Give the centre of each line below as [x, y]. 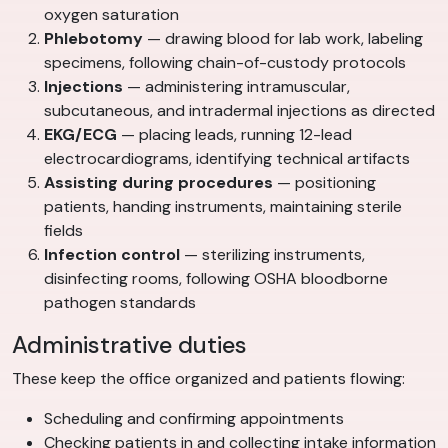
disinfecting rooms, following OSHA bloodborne [216, 279]
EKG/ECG [80, 135]
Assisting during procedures [158, 183]
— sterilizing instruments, [272, 255]
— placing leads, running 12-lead [234, 135]
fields [63, 231]
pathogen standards [120, 303]
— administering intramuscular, [236, 87]
